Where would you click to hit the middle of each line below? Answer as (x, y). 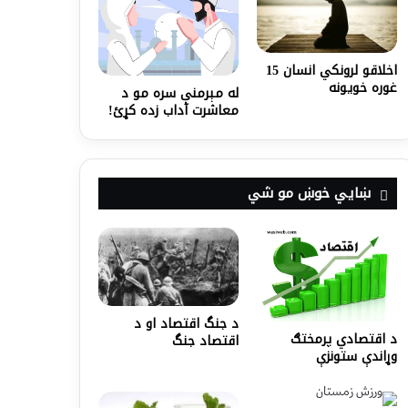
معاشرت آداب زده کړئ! (174, 110)
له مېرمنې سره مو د (180, 93)
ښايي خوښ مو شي (309, 193)
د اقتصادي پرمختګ (343, 339)
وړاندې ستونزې (356, 356)
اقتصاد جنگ (206, 342)
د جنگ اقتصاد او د (187, 324)
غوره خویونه (362, 88)
